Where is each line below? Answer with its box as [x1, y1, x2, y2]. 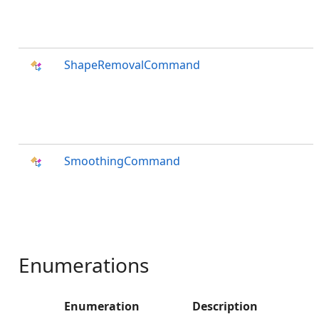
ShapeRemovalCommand [64, 57, 200, 73]
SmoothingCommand [64, 153, 180, 169]
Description [192, 298, 258, 314]
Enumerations [19, 251, 149, 278]
